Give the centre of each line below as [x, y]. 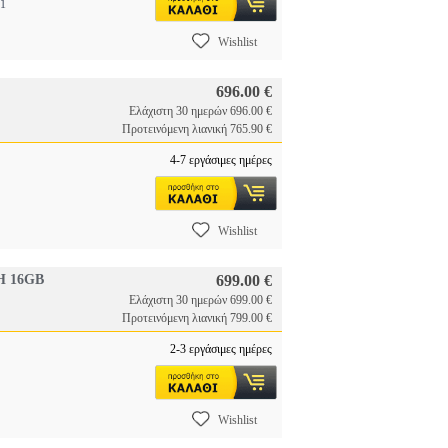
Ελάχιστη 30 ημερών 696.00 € [200, 111]
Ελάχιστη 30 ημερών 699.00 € [200, 300]
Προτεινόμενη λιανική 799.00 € [197, 318]
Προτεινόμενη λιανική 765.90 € [197, 129]
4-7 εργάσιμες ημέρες [221, 160]
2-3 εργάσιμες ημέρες [221, 349]
